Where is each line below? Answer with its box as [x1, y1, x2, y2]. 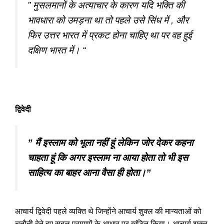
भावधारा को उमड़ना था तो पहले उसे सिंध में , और [27, 15, 188, 25]
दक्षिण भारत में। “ [27, 45, 85, 55]
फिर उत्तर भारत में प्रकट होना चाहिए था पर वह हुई [27, 30, 192, 40]
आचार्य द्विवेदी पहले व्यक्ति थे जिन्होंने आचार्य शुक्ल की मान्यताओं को [15, 206, 201, 215]
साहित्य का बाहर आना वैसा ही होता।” [27, 167, 151, 178]
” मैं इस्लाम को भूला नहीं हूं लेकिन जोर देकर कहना [27, 137, 193, 148]
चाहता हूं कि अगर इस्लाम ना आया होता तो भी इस [27, 152, 188, 163]
